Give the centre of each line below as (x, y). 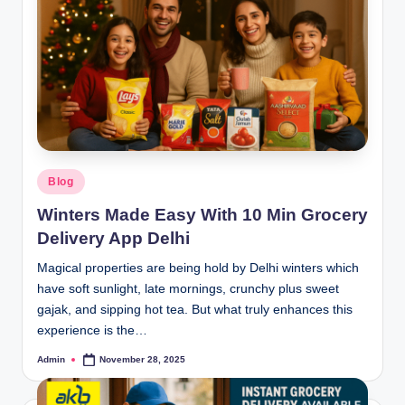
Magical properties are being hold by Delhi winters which (198, 268)
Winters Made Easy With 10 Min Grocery (202, 214)
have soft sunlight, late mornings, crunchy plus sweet (188, 288)
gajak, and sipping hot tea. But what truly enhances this (195, 309)
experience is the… (92, 330)
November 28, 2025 (143, 359)
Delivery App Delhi (113, 238)
